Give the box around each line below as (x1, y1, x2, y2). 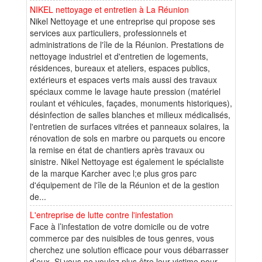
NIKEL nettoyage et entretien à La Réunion (30, 3, 189, 15)
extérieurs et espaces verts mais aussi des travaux (30, 73, 217, 85)
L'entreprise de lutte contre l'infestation (30, 208, 173, 220)
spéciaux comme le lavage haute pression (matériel (30, 85, 220, 97)
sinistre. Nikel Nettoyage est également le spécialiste (30, 155, 224, 167)
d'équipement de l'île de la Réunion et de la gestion (30, 178, 219, 191)
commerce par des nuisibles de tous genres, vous (30, 232, 214, 244)
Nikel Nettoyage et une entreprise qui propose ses (30, 15, 215, 27)
